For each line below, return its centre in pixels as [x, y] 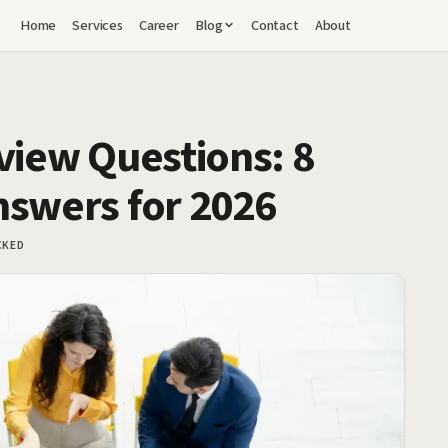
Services [97, 25]
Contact [274, 25]
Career [158, 25]
